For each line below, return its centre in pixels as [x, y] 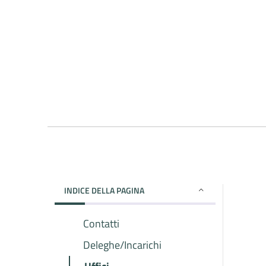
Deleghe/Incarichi [122, 245]
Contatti [101, 223]
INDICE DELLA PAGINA [104, 190]
